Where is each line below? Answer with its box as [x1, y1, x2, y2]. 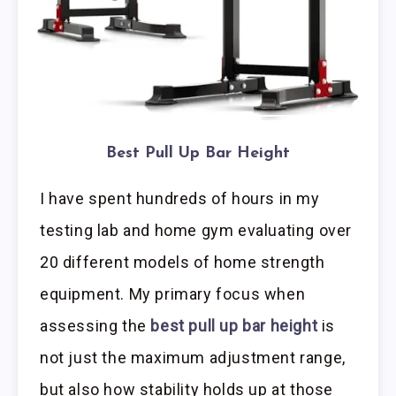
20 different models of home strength [40, 253, 325, 272]
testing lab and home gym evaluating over [40, 221, 353, 240]
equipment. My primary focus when [40, 285, 306, 304]
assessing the [40, 316, 151, 336]
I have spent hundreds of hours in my [40, 189, 320, 209]
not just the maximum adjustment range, [40, 348, 346, 368]
